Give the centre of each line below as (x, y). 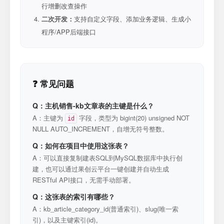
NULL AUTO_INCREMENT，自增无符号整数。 (100, 129)
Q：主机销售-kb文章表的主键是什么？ (93, 105)
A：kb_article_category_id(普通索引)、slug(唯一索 (105, 209)
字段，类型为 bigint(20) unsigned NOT (133, 118)
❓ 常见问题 (53, 83)
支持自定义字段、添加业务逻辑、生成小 (132, 19)
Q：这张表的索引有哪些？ (74, 196)
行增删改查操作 (64, 6)
